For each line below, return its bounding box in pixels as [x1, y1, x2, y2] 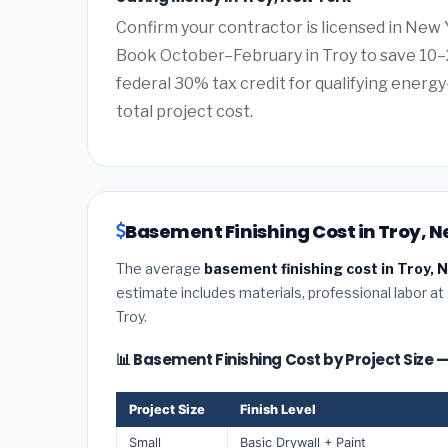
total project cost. [116, 101, 253, 121]
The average [116, 259, 204, 277]
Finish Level [240, 401, 316, 417]
